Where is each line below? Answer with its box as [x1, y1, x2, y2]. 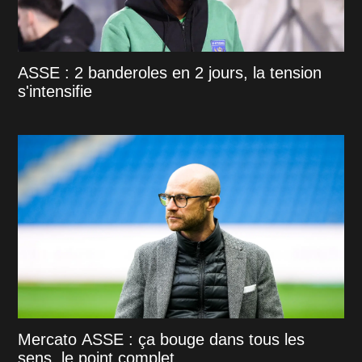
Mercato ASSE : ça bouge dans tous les [18, 330, 305, 348]
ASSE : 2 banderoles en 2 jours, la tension [18, 63, 322, 82]
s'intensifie [18, 82, 93, 100]
